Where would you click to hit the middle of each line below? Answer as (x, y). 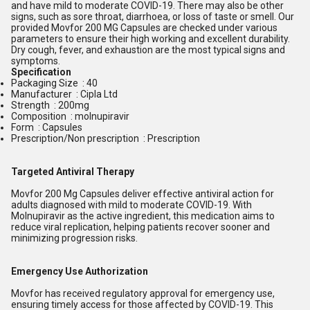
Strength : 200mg (50, 105)
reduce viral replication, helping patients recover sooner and (140, 227)
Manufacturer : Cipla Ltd (64, 94)
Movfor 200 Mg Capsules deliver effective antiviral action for (143, 194)
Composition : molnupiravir (70, 116)
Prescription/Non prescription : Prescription (107, 138)
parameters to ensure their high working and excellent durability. (151, 39)
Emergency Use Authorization (80, 271)
